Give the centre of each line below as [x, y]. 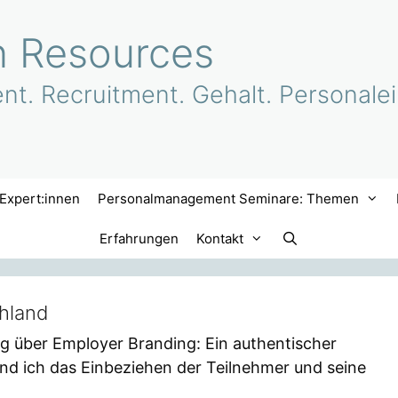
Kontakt [220, 238]
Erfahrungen [139, 238]
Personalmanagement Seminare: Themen [228, 198]
